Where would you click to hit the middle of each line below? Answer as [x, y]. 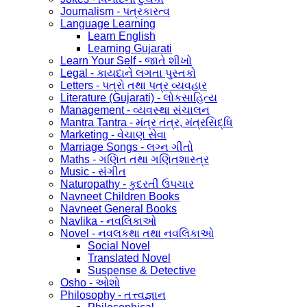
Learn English [122, 36]
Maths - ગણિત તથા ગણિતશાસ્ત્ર [135, 159]
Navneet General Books [119, 208]
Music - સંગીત [93, 171]
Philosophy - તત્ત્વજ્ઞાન [113, 295]
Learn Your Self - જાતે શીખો [126, 60]
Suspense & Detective [142, 270]
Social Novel [119, 245]
